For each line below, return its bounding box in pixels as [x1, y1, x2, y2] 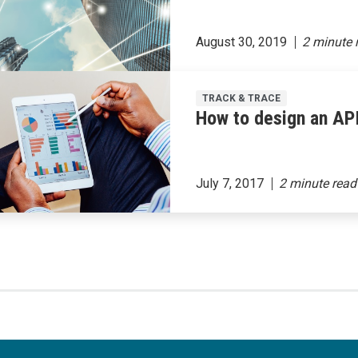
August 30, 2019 [196, 34, 288, 50]
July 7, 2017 [196, 175, 265, 191]
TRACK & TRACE [202, 92, 281, 104]
